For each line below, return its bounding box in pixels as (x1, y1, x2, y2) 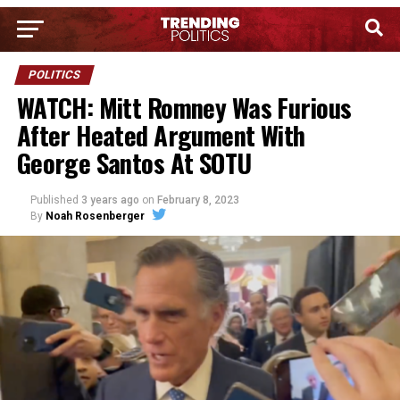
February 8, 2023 (156, 194, 239, 206)
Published (29, 194, 79, 206)
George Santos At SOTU (16, 144, 252, 181)
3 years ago (80, 194, 139, 206)
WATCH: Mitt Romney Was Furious (16, 88, 352, 126)
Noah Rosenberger (45, 210, 145, 222)
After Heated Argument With (16, 116, 305, 154)
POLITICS (26, 68, 82, 81)
